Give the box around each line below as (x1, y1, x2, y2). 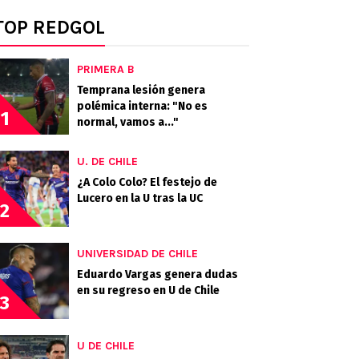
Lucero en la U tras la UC (77, 192, 203, 205)
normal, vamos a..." (77, 115, 179, 129)
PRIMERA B (77, 63, 135, 76)
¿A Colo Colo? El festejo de (77, 175, 217, 189)
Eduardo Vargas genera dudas (77, 268, 238, 281)
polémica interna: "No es (77, 99, 208, 113)
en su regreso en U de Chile (77, 284, 220, 297)
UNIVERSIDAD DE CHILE (77, 247, 198, 260)
